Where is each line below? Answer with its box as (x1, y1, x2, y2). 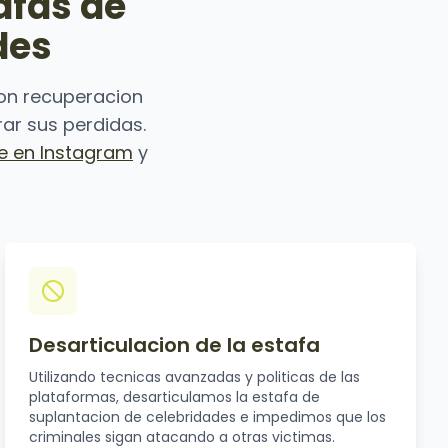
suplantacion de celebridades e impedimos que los (29, 407, 387, 427)
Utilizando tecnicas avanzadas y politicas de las (29, 367, 361, 387)
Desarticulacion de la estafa (29, 331, 321, 359)
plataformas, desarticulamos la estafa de (29, 387, 321, 407)
